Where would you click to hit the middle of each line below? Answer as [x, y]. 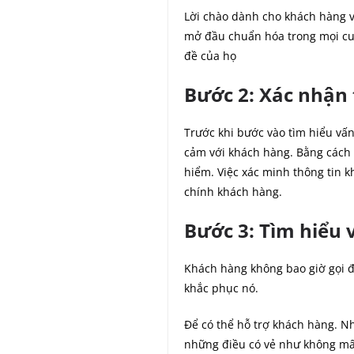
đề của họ [210, 55]
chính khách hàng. [233, 191]
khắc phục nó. [221, 288]
